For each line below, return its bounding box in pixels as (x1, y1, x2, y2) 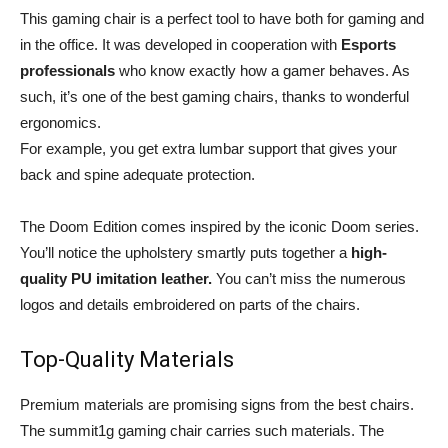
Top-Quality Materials (20, 347, 234, 372)
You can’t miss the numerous (212, 270, 406, 287)
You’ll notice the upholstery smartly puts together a (20, 244, 351, 261)
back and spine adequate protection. (20, 166, 255, 183)
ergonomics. (20, 114, 101, 131)
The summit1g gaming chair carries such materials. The (20, 422, 384, 439)
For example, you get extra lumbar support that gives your (20, 140, 397, 157)
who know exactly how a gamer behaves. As (115, 62, 410, 79)
